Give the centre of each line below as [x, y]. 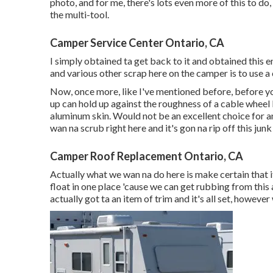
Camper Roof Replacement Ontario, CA [147, 156]
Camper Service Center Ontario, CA [137, 42]
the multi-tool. [80, 14]
